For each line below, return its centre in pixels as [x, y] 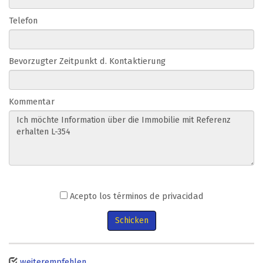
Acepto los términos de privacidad [135, 196]
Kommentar [32, 102]
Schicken [131, 221]
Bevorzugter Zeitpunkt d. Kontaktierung [87, 61]
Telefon [23, 21]
